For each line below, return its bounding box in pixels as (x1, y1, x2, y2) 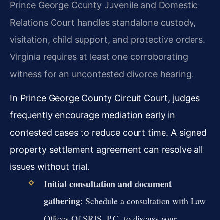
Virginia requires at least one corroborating (10, 51, 188, 62)
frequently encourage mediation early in (10, 110, 175, 121)
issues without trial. (10, 162, 90, 172)
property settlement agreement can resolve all (10, 144, 203, 155)
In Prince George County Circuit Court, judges (10, 93, 200, 104)
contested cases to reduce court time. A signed (10, 127, 207, 138)
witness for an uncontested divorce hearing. (10, 68, 194, 79)
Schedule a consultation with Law (82, 195, 206, 207)
